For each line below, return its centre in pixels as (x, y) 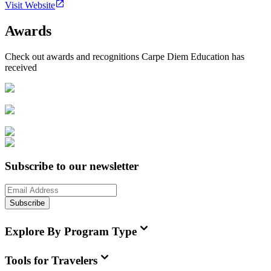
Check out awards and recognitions (73, 56)
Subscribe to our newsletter (72, 166)
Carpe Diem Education (185, 56)
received (21, 67)
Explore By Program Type (71, 232)
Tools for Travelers (51, 260)
